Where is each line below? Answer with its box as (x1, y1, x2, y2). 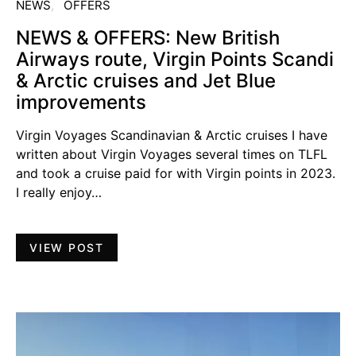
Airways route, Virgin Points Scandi (16, 48, 334, 72)
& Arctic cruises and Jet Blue (16, 69, 276, 93)
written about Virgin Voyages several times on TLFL (16, 146, 327, 163)
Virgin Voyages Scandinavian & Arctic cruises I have (16, 127, 327, 144)
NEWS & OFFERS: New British (16, 26, 280, 50)
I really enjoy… (16, 184, 102, 201)
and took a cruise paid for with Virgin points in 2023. (16, 165, 335, 182)
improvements (16, 91, 146, 114)
